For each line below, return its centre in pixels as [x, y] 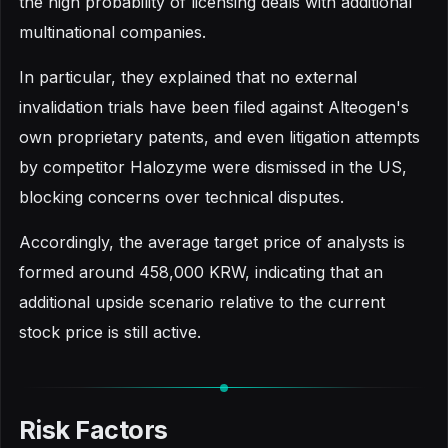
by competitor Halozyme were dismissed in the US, [213, 166]
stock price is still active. [110, 332]
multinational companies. [112, 31]
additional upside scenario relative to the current [202, 302]
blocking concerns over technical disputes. [181, 196]
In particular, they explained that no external [188, 76]
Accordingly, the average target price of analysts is [212, 242]
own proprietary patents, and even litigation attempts [219, 136]
